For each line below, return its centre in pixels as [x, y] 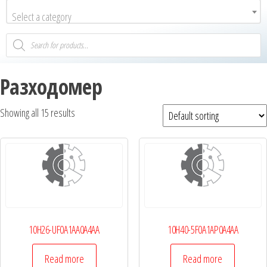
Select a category [42, 16]
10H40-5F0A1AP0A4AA [203, 230]
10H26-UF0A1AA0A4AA [64, 230]
